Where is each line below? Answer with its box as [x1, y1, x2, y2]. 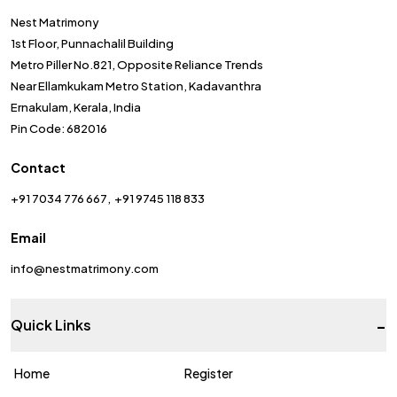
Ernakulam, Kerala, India [11, 99, 141, 114]
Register [184, 364, 233, 381]
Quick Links [11, 315, 91, 334]
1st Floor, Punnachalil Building [11, 35, 174, 51]
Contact [11, 159, 66, 175]
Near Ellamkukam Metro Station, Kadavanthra [11, 78, 261, 93]
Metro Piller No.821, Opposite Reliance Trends [11, 57, 263, 72]
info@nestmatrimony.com [11, 261, 159, 276]
